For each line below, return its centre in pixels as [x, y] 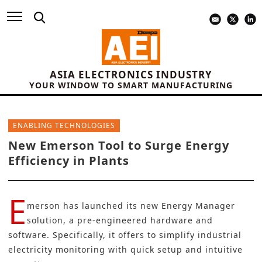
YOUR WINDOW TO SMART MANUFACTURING [131, 85]
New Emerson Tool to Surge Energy [119, 146]
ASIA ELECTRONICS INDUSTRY [131, 75]
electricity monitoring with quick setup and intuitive [125, 250]
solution [45, 220]
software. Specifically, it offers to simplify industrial [125, 235]
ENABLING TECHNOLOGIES [64, 126]
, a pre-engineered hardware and [138, 220]
